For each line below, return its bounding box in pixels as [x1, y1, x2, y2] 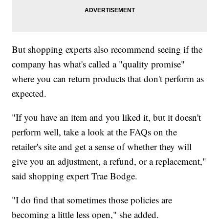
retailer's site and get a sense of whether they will [12, 140, 192, 153]
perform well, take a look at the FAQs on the [12, 126, 177, 138]
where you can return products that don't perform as [12, 72, 204, 85]
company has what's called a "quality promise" [12, 58, 185, 70]
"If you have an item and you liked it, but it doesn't [12, 111, 201, 124]
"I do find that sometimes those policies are [12, 194, 173, 206]
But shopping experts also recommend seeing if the [12, 43, 203, 56]
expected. [12, 87, 47, 100]
